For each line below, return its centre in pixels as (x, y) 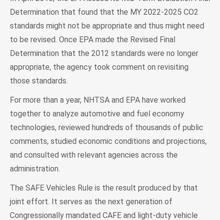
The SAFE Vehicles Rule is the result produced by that (104, 188)
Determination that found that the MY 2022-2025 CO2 (104, 12)
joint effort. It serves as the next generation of (91, 201)
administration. (35, 168)
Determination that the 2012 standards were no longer (104, 53)
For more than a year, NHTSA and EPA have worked (98, 100)
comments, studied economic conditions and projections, (108, 141)
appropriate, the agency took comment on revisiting (99, 67)
